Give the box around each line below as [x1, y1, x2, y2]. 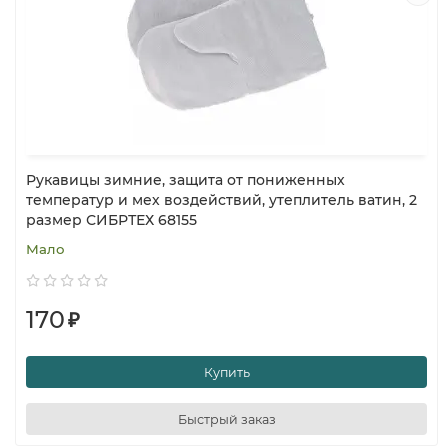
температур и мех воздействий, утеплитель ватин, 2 [26, 191, 417, 209]
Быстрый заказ [177, 411, 276, 427]
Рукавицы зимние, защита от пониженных [26, 171, 345, 189]
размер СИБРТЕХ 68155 [26, 211, 197, 229]
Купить [203, 364, 250, 380]
